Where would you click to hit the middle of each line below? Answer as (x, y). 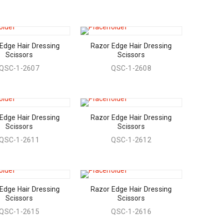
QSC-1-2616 (131, 212)
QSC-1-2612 (131, 140)
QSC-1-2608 (131, 68)
